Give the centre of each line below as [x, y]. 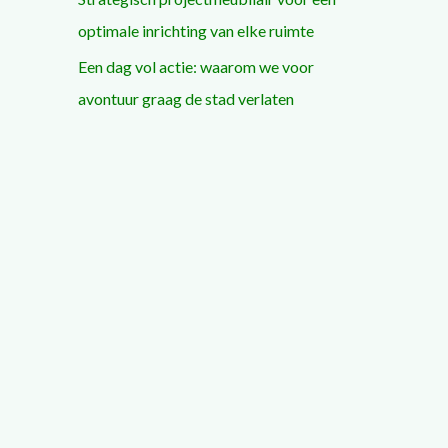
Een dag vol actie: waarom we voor [196, 66]
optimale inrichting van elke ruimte [196, 30]
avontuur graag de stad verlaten [186, 98]
